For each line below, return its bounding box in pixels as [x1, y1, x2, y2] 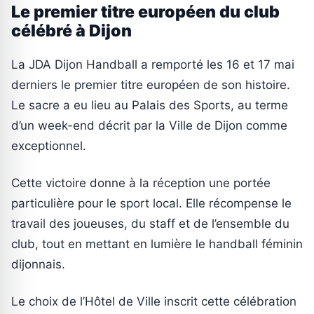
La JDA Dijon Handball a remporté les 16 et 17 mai [11, 57, 294, 71]
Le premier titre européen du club [11, 1, 280, 22]
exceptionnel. [11, 138, 86, 153]
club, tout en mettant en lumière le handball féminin [11, 236, 303, 251]
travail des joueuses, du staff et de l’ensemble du [11, 216, 289, 231]
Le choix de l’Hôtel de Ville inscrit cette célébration [11, 294, 296, 308]
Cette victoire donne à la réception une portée [11, 175, 271, 190]
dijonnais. [11, 257, 65, 271]
